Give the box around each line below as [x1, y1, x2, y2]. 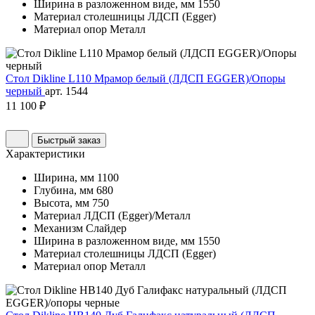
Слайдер [86, 222, 127, 235]
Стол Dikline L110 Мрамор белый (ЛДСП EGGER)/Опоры [6, 72, 285, 85]
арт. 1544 [45, 85, 88, 98]
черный [6, 85, 45, 98]
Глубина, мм [34, 184, 94, 197]
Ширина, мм [34, 172, 94, 184]
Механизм [34, 222, 83, 235]
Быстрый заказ [37, 135, 101, 146]
